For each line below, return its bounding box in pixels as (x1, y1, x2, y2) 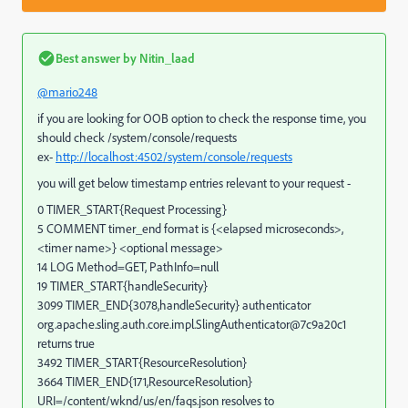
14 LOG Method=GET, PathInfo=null (37, 259, 219, 274)
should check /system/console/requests (37, 129, 237, 145)
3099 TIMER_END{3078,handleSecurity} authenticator (37, 297, 311, 312)
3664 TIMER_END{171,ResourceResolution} (37, 373, 252, 389)
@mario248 (37, 84, 97, 99)
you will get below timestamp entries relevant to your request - (37, 175, 351, 190)
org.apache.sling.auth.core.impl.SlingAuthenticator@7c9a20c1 (37, 316, 346, 331)
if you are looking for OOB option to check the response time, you (37, 110, 366, 126)
